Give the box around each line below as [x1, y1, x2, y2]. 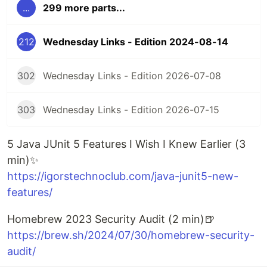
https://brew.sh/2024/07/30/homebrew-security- [7, 229, 254, 241]
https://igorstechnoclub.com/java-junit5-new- [7, 170, 238, 182]
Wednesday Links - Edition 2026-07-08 [43, 70, 221, 82]
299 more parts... [43, 2, 125, 14]
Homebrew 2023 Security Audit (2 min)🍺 [7, 213, 215, 225]
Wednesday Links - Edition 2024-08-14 [43, 36, 228, 48]
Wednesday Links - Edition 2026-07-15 [43, 104, 219, 116]
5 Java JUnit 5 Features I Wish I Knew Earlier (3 [7, 138, 246, 150]
